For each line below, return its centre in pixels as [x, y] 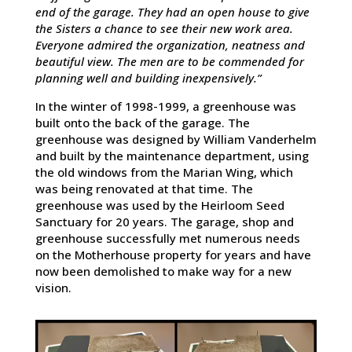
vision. [53, 287]
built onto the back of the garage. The [142, 122]
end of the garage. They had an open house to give [172, 11]
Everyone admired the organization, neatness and [170, 44]
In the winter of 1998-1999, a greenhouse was [165, 106]
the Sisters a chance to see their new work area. [164, 28]
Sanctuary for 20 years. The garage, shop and [164, 221]
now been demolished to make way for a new [163, 271]
